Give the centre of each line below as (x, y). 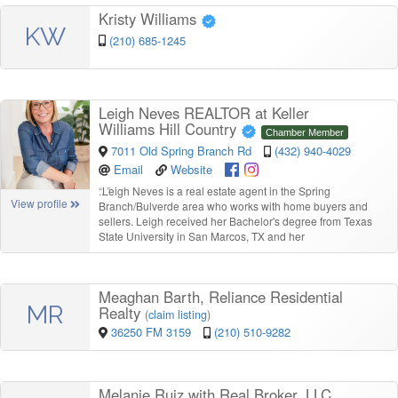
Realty (122, 312)
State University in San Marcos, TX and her (202, 235)
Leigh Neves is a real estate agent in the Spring (216, 190)
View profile (41, 203)
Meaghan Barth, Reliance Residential (221, 296)
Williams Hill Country (170, 129)
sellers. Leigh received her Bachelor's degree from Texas (235, 220)
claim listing (178, 314)
